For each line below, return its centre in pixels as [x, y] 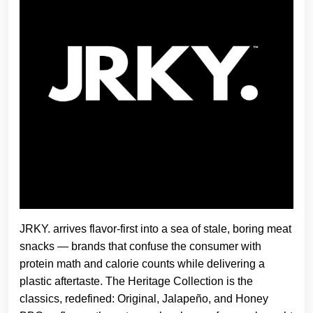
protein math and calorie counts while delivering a [142, 264]
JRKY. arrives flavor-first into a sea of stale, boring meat [155, 229]
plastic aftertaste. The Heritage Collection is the [136, 281]
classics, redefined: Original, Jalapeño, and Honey [144, 299]
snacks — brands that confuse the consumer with [140, 246]
